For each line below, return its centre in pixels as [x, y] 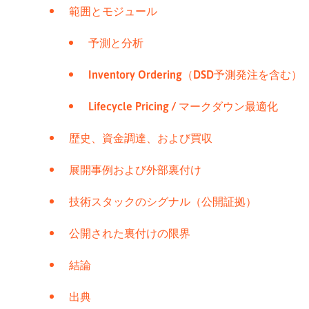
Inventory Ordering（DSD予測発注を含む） [195, 75]
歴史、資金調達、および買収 [141, 138]
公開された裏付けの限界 [130, 233]
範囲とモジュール [113, 11]
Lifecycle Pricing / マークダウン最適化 [183, 107]
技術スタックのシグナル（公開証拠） [163, 202]
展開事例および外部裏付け [135, 170]
